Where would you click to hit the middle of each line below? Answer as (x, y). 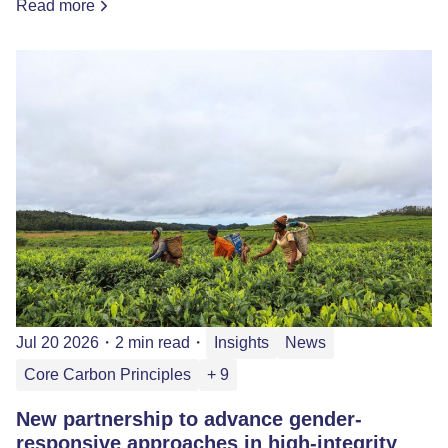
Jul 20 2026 (57, 343)
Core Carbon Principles (107, 375)
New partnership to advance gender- (189, 419)
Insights (241, 343)
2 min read (152, 343)
